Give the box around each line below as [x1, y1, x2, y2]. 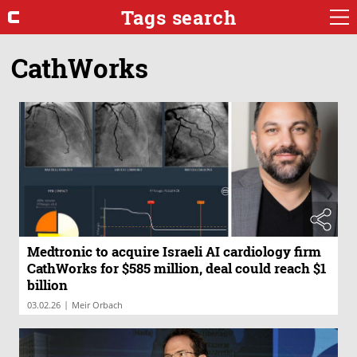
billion [27, 276, 68, 295]
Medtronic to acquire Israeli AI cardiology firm [27, 242, 321, 261]
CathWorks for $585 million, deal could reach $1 [27, 259, 327, 278]
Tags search [120, 4, 237, 30]
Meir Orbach [72, 299, 123, 312]
